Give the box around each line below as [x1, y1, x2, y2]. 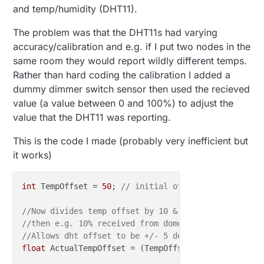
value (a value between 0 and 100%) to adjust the [13, 97, 234, 110]
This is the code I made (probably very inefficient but [13, 135, 249, 147]
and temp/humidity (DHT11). [13, 3, 138, 15]
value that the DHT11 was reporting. [13, 111, 171, 124]
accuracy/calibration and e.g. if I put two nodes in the [13, 41, 251, 53]
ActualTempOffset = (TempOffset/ [45, 243, 197, 253]
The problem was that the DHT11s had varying [13, 27, 218, 39]
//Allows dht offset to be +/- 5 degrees [22, 231, 206, 241]
